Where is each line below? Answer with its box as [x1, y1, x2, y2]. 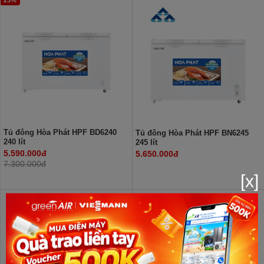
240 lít [4, 137, 25, 146]
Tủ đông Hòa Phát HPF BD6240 [4, 128, 117, 137]
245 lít [135, 138, 157, 147]
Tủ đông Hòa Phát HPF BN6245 [135, 128, 249, 137]
